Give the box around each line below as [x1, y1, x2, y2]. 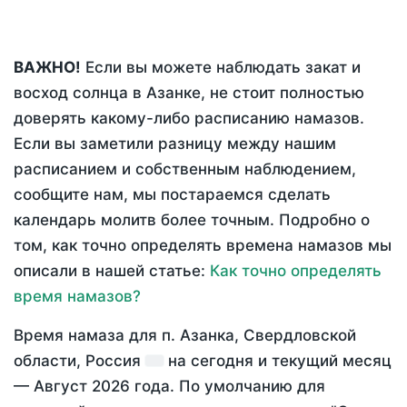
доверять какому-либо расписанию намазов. [14, 109, 364, 128]
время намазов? [14, 287, 141, 306]
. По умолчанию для [170, 377, 325, 396]
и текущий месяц [253, 352, 392, 371]
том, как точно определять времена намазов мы [14, 236, 392, 255]
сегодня [191, 352, 253, 371]
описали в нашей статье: [14, 262, 210, 281]
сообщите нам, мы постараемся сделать [14, 185, 331, 204]
